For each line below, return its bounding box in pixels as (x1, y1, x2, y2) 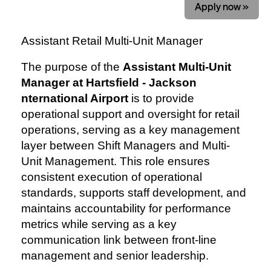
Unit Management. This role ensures (21, 155, 210, 168)
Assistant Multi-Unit (123, 60, 231, 73)
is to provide (128, 92, 194, 105)
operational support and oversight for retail (21, 108, 240, 120)
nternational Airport (21, 92, 128, 105)
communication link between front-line (21, 233, 217, 246)
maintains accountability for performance (21, 202, 231, 215)
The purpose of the (21, 60, 123, 73)
